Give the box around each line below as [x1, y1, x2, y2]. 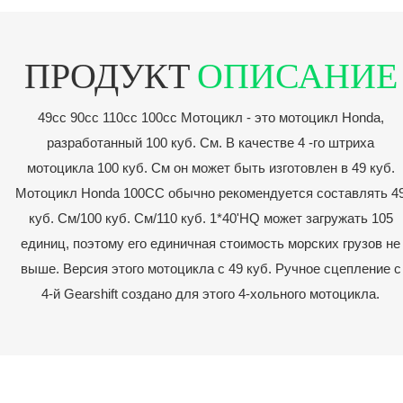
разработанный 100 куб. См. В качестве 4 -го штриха [47, 134, 374, 150]
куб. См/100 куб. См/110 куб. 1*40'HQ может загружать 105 [28, 210, 393, 226]
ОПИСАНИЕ [196, 51, 398, 95]
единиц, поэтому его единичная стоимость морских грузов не [21, 235, 400, 251]
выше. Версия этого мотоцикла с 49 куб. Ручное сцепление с [20, 260, 401, 276]
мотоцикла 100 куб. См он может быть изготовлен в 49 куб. [26, 159, 395, 175]
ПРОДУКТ [23, 51, 197, 95]
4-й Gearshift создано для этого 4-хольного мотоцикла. [41, 285, 380, 301]
